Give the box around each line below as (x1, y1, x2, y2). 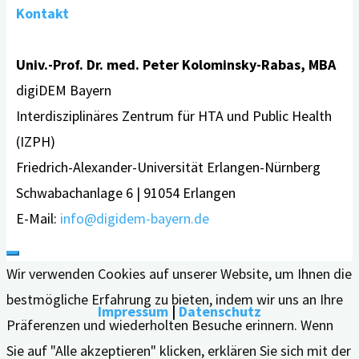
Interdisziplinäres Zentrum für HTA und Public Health (16, 106, 332, 125)
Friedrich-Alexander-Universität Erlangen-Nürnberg (16, 157, 321, 176)
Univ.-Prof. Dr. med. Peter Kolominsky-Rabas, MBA (16, 54, 336, 74)
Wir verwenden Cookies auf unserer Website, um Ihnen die (6, 264, 352, 283)
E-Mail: (16, 208, 60, 228)
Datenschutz (179, 301, 261, 321)
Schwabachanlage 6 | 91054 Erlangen (16, 183, 236, 202)
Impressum (98, 301, 168, 321)
